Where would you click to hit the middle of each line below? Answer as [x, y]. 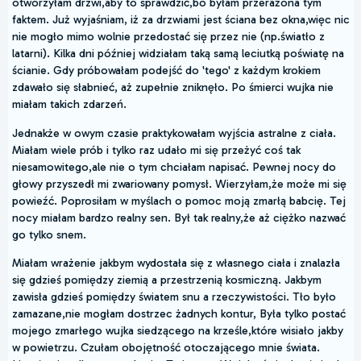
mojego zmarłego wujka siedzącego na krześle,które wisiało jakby [178, 331]
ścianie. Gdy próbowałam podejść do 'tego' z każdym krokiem [166, 71]
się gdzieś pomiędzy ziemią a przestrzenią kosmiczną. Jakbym [167, 280]
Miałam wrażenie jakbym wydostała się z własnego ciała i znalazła [176, 263]
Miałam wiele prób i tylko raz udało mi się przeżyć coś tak [156, 149]
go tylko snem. [49, 234]
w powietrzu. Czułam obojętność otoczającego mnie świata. [166, 348]
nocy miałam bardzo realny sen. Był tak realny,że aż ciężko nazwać [179, 217]
